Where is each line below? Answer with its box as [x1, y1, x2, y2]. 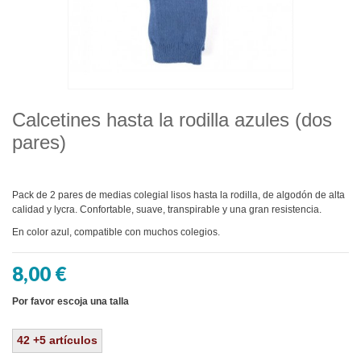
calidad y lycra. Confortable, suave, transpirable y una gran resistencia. [12, 203, 322, 215]
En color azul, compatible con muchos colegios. [12, 226, 220, 238]
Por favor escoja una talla [12, 295, 129, 307]
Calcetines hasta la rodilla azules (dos [12, 108, 332, 131]
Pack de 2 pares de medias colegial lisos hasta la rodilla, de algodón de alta [12, 189, 345, 201]
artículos [49, 334, 98, 346]
